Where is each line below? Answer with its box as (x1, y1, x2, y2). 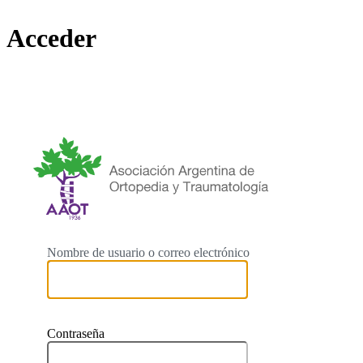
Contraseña (47, 326, 105, 340)
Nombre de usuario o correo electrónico (47, 245, 250, 259)
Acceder (6, 23, 96, 53)
